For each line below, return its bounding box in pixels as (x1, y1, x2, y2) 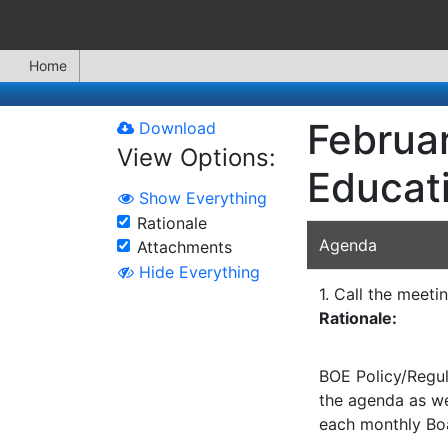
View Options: (117, 143, 276, 172)
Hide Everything (139, 262, 260, 283)
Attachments (137, 236, 232, 257)
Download (134, 118, 216, 138)
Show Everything (139, 187, 267, 208)
